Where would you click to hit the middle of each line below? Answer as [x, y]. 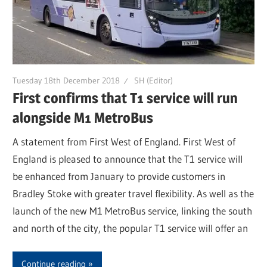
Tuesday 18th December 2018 [66, 80]
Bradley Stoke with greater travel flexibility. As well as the [133, 193]
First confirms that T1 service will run [125, 98]
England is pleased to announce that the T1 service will [128, 159]
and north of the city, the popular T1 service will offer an [131, 228]
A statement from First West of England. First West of [124, 141]
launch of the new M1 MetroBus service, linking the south [133, 210]
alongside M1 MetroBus [83, 118]
